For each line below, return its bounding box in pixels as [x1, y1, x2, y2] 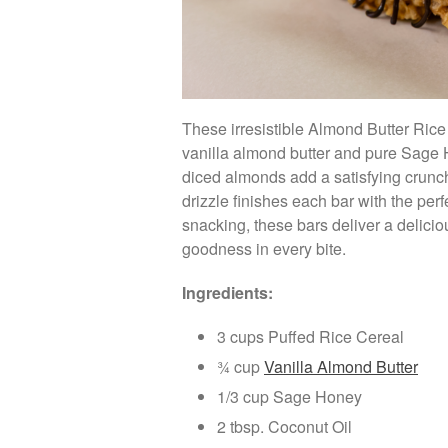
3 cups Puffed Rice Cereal [217, 325, 404, 349]
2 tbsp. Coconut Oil [217, 415, 352, 439]
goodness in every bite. [182, 237, 346, 261]
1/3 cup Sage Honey [217, 385, 362, 409]
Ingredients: [182, 281, 273, 305]
